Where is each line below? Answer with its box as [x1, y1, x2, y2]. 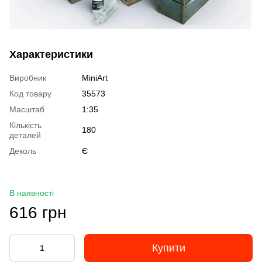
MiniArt [82, 73, 108, 82]
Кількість [9, 120, 42, 130]
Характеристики [9, 48, 93, 60]
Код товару [9, 88, 51, 98]
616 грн [9, 203, 66, 222]
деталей [9, 130, 41, 140]
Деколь [9, 146, 36, 156]
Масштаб [9, 104, 44, 114]
